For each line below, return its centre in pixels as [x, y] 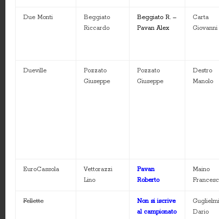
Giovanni [205, 28]
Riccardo [97, 28]
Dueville [35, 71]
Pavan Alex [153, 28]
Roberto [148, 180]
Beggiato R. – [157, 18]
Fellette [33, 201]
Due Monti [38, 18]
